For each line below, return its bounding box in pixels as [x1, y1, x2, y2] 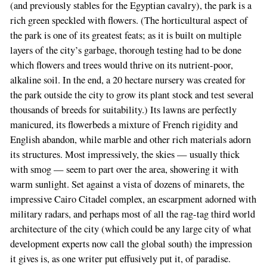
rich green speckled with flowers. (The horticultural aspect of [10, 14, 248, 27]
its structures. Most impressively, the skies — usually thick [10, 148, 240, 162]
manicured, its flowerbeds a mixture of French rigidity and [10, 118, 238, 132]
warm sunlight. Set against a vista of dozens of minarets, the [10, 178, 244, 191]
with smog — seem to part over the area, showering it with [10, 163, 238, 176]
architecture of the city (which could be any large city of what [10, 222, 252, 236]
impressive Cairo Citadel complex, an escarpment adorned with [10, 193, 256, 206]
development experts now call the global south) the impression [10, 237, 252, 251]
